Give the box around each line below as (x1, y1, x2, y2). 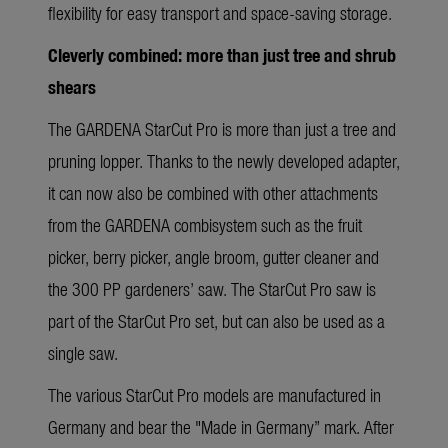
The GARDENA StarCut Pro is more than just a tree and (48, 116, 396, 142)
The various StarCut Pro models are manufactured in (48, 382, 381, 408)
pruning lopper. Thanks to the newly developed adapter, (48, 148, 400, 174)
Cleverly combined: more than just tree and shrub (48, 42, 396, 68)
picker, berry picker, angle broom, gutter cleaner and (48, 244, 379, 270)
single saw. (48, 340, 118, 366)
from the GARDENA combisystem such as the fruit (48, 212, 362, 238)
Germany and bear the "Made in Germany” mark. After (48, 414, 394, 440)
